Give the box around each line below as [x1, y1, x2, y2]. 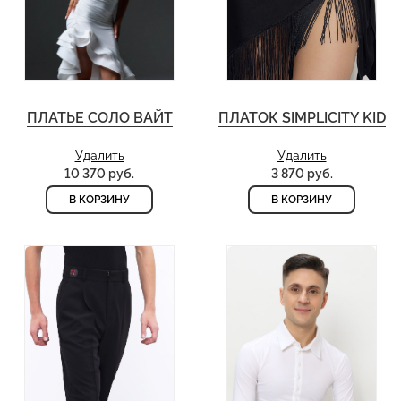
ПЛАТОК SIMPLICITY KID [218, 109, 386, 127]
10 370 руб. [64, 166, 134, 182]
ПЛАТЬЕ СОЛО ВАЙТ [26, 109, 173, 127]
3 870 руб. [270, 166, 333, 182]
